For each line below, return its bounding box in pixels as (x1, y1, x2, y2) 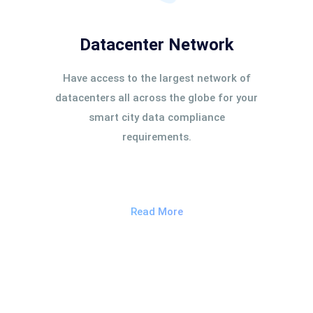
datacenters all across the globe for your (55, 92, 258, 104)
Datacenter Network (79, 35, 234, 54)
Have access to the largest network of (62, 72, 251, 85)
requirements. (122, 131, 191, 143)
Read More (130, 205, 183, 218)
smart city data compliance (88, 111, 225, 124)
